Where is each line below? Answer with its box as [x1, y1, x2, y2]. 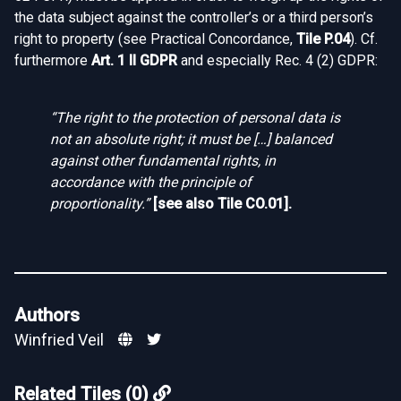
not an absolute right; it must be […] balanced [50, 131, 332, 148]
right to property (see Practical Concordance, [14, 30, 296, 47]
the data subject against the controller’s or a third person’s [14, 9, 373, 26]
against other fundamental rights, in [50, 152, 276, 169]
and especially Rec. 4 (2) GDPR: [177, 52, 378, 69]
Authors [14, 304, 80, 326]
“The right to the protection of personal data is [50, 109, 340, 126]
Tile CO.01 [218, 195, 284, 212]
